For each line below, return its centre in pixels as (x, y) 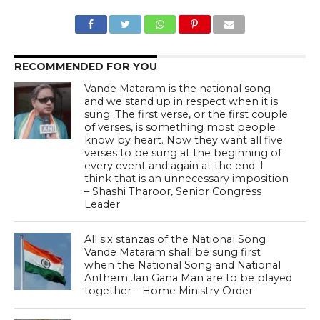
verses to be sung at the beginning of (183, 153)
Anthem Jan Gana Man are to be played (189, 278)
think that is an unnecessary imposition (187, 179)
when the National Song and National (183, 265)
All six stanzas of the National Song (175, 240)
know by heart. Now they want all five (184, 140)
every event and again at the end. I (174, 166)
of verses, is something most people (180, 127)
